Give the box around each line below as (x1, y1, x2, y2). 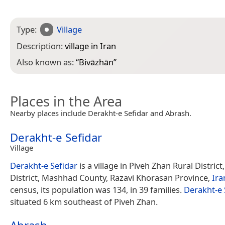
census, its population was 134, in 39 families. (10, 184, 184, 196)
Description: (17, 40, 65, 52)
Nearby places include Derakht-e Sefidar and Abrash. (10, 108, 191, 119)
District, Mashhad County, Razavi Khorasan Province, (10, 172, 212, 184)
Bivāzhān (79, 56, 114, 68)
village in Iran (65, 40, 116, 52)
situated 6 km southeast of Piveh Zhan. (10, 196, 158, 208)
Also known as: (17, 56, 76, 68)
